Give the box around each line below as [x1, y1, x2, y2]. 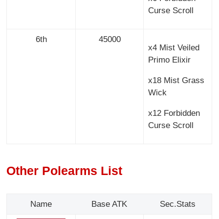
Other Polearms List [6, 163, 123, 177]
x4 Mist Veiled [148, 43, 199, 53]
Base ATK [91, 199, 128, 209]
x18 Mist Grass [148, 76, 204, 86]
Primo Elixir [148, 55, 191, 65]
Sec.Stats [159, 199, 196, 209]
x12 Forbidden [148, 109, 200, 118]
